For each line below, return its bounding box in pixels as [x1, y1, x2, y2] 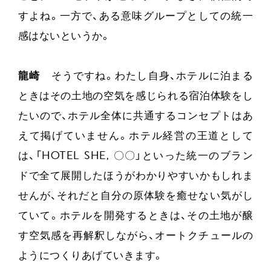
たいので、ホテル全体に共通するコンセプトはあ [18, 111, 253, 122]
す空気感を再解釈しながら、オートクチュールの [18, 230, 253, 241]
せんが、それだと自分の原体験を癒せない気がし [18, 191, 253, 201]
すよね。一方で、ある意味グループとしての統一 [18, 11, 253, 22]
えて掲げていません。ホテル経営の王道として [18, 131, 253, 142]
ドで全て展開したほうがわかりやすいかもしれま [18, 171, 253, 181]
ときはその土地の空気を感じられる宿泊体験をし [18, 91, 253, 102]
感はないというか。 [18, 31, 111, 42]
